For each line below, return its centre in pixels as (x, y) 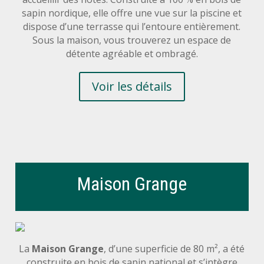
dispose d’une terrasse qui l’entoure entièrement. (132, 26)
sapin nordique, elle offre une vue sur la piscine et (132, 13)
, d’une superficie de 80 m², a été (174, 249)
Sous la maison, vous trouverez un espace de (132, 40)
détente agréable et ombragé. (132, 53)
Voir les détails (132, 86)
